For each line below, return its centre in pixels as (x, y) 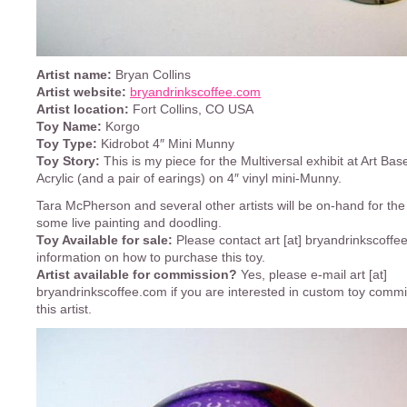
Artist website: (81, 92)
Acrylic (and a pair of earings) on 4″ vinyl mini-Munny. (189, 179)
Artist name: (74, 75)
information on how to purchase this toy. (151, 258)
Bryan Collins (151, 75)
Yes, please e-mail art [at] (314, 275)
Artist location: (83, 109)
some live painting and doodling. (129, 223)
